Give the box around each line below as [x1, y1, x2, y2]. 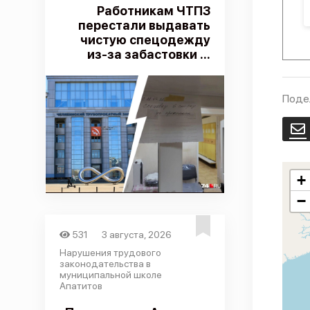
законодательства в [59, 258, 151, 269]
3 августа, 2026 [102, 229, 172, 240]
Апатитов [59, 280, 102, 291]
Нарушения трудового [59, 247, 161, 258]
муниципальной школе [59, 269, 162, 280]
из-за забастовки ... [86, 47, 210, 62]
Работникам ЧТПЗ [96, 3, 210, 18]
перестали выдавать [77, 18, 210, 33]
